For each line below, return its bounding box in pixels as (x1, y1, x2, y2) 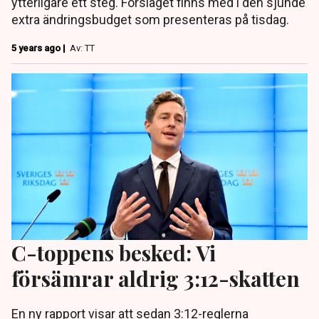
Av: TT (70, 42, 95, 53)
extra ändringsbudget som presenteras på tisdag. (11, 11, 289, 27)
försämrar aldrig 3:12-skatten (11, 264, 300, 293)
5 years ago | (11, 42, 68, 53)
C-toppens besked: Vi (11, 239, 216, 267)
